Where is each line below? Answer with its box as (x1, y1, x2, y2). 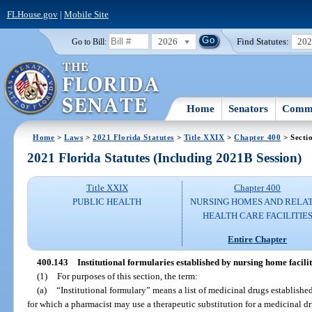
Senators (228, 102, 269, 114)
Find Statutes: (237, 36, 290, 47)
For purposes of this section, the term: (56, 270, 198, 281)
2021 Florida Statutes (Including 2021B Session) (27, 150, 302, 166)
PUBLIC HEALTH (72, 196, 142, 208)
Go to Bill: (71, 37, 107, 46)
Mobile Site (63, 8, 109, 19)
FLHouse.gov (6, 8, 58, 19)
